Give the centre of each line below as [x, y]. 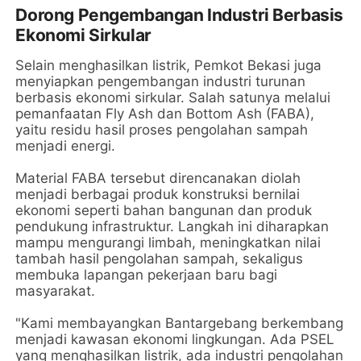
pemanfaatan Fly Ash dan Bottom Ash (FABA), [165, 114]
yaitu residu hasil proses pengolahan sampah [162, 130]
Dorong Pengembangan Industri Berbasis [179, 15]
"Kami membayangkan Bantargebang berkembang [180, 323]
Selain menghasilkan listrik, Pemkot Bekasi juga [169, 65]
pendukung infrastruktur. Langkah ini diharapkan [172, 226]
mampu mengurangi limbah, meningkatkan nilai [168, 243]
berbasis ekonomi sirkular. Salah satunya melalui [173, 98]
